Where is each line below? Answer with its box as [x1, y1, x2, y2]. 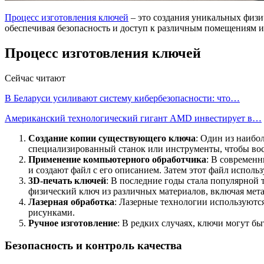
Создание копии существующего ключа [28, 133, 196, 143]
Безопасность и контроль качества [5, 239, 182, 252]
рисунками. [28, 207, 75, 217]
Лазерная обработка [28, 196, 114, 207]
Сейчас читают [5, 72, 65, 83]
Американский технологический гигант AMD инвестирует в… [5, 113, 262, 123]
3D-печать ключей [28, 175, 106, 186]
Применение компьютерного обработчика [28, 154, 206, 164]
